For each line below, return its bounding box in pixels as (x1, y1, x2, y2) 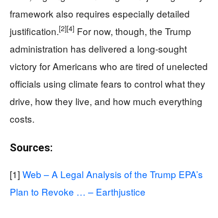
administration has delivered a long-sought (10, 41, 187, 55)
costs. (10, 111, 35, 125)
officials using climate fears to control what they (10, 76, 205, 90)
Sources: (10, 141, 53, 154)
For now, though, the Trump (74, 24, 191, 37)
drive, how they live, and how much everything (10, 94, 202, 108)
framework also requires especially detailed (10, 6, 190, 20)
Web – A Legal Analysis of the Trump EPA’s (22, 167, 203, 181)
